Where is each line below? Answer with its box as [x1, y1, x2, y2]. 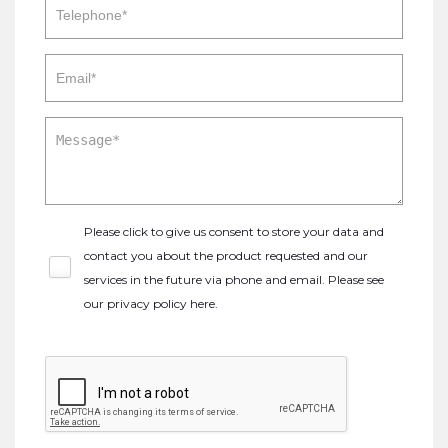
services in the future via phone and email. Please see [84, 272, 384, 287]
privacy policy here [107, 296, 215, 311]
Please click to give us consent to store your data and [84, 224, 384, 239]
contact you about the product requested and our [84, 248, 368, 263]
